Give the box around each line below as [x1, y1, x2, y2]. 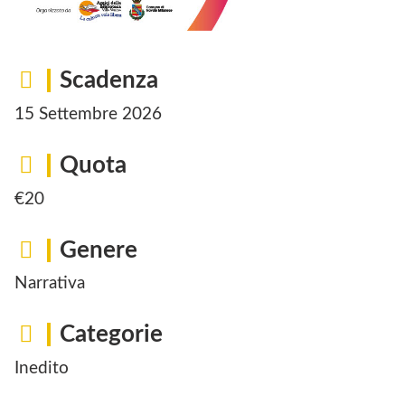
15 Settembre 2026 [14, 105, 162, 123]
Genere [60, 238, 137, 262]
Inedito [14, 359, 69, 377]
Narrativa [14, 275, 85, 293]
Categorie [60, 323, 163, 347]
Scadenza [60, 69, 158, 93]
